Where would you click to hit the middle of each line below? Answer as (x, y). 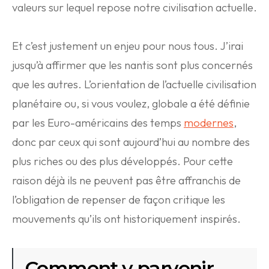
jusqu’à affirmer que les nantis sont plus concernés (132, 65)
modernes (209, 123)
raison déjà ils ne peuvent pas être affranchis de (126, 180)
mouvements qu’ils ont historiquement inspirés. (126, 219)
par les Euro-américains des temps (98, 123)
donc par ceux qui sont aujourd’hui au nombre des (131, 142)
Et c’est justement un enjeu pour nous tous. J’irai (128, 46)
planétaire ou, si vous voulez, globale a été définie (131, 104)
